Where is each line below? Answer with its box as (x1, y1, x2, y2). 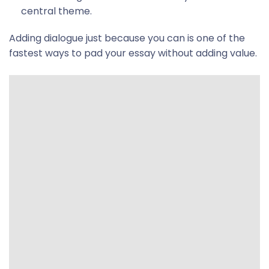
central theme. (21, 4, 92, 18)
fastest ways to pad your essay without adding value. (9, 46, 257, 60)
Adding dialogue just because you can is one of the (9, 31, 245, 45)
